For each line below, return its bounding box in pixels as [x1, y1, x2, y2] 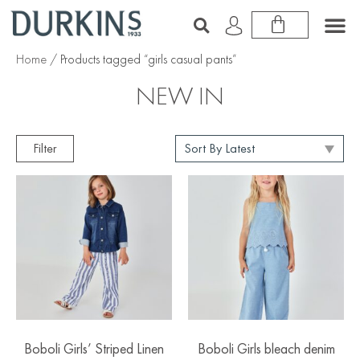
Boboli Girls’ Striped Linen [24, 339, 164, 358]
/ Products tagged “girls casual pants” [47, 51, 237, 67]
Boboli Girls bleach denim [197, 339, 335, 358]
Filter [33, 140, 57, 157]
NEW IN [136, 80, 224, 112]
